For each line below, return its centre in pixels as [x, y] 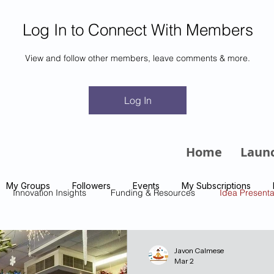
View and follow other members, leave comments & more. [138, 58]
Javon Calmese [199, 250]
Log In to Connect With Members [138, 30]
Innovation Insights [50, 192]
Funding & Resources [153, 192]
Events [146, 186]
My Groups [28, 186]
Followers [91, 186]
